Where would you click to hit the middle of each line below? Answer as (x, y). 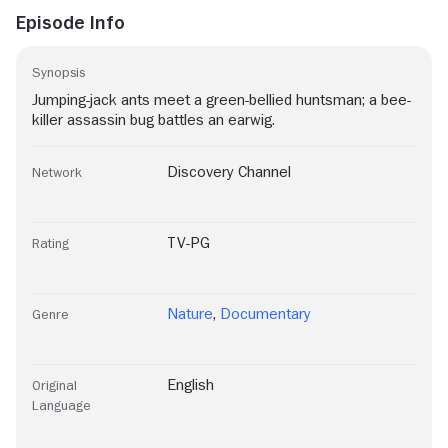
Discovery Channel (229, 172)
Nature (190, 314)
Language (61, 405)
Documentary (266, 314)
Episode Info (70, 22)
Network (57, 172)
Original (54, 385)
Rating (50, 243)
